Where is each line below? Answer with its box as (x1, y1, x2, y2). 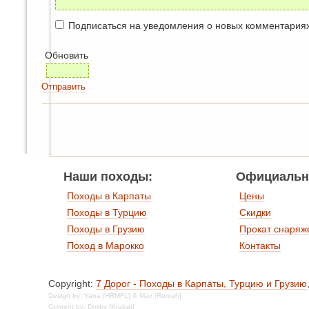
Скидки (239, 207, 271, 219)
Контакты (239, 240, 281, 252)
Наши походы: (63, 170, 152, 184)
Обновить (45, 50, 88, 61)
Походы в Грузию (67, 223, 145, 235)
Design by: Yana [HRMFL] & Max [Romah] (48, 292, 181, 300)
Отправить (41, 81, 86, 92)
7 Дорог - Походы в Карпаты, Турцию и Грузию (96, 278, 307, 290)
